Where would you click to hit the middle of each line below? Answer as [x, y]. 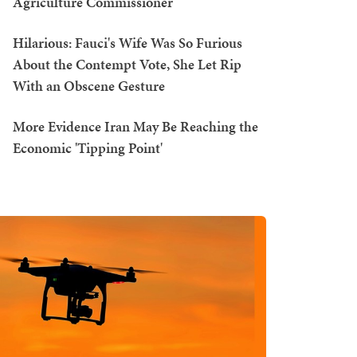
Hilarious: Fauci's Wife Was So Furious [127, 43]
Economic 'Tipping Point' [88, 148]
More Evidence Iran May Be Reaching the [135, 126]
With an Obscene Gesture [89, 86]
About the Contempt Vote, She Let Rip [127, 64]
